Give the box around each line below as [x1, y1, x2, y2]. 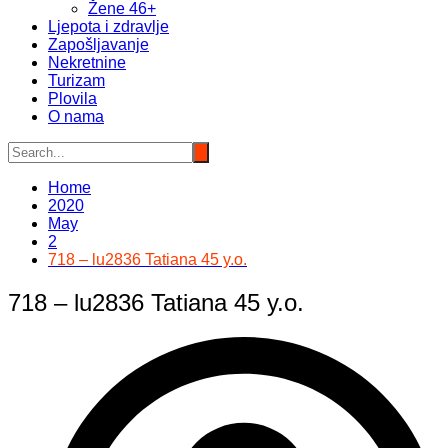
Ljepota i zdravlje [48, 18, 169, 36]
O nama [48, 108, 104, 126]
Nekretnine [48, 54, 126, 72]
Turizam [48, 72, 105, 90]
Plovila [48, 90, 97, 108]
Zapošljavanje [48, 36, 149, 54]
